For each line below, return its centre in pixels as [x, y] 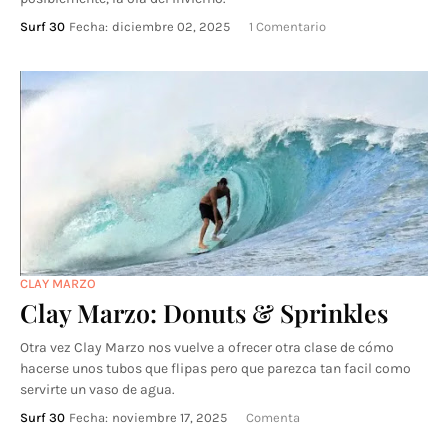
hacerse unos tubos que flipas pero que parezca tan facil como [215, 368]
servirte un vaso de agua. [97, 389]
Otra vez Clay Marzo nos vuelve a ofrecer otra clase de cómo [207, 347]
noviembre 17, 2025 [169, 417]
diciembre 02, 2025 [171, 26]
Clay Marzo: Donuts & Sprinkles [204, 312]
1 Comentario [287, 26]
